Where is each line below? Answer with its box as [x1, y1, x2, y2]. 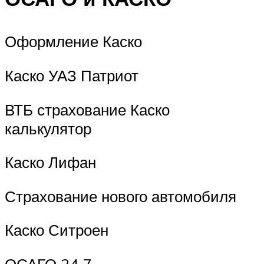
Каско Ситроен [5, 220, 108, 240]
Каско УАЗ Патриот [5, 66, 138, 85]
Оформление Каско [5, 32, 142, 51]
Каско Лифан [5, 153, 96, 172]
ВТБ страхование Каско [5, 100, 170, 119]
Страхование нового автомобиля [5, 186, 236, 206]
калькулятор [5, 118, 91, 138]
